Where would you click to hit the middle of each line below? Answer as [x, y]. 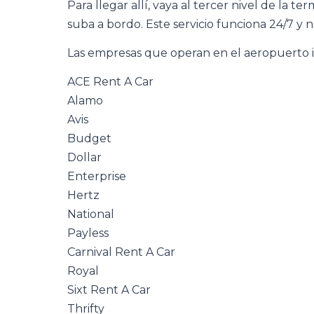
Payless [88, 233]
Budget [89, 138]
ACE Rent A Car [110, 82]
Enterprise [97, 176]
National [91, 214]
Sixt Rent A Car [109, 290]
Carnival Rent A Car [121, 252]
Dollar [84, 157]
